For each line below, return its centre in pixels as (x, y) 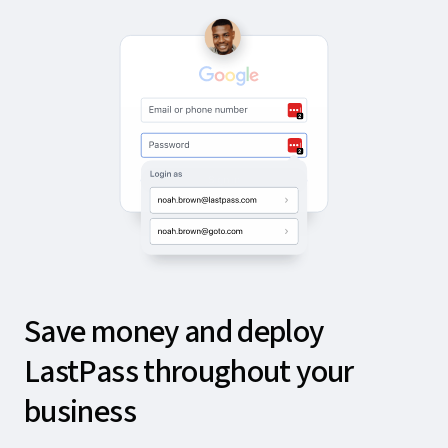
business (80, 411)
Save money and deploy (174, 331)
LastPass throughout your (189, 371)
